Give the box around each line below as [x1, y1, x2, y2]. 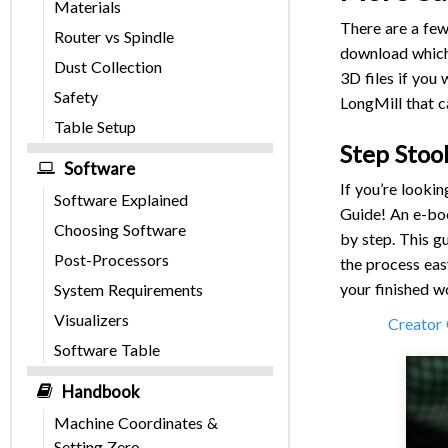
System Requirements [54, 280, 203, 300]
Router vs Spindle [54, 27, 174, 47]
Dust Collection [54, 57, 162, 77]
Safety [54, 87, 98, 107]
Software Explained [54, 190, 188, 210]
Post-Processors [54, 250, 169, 270]
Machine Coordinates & [54, 413, 218, 433]
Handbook [62, 381, 140, 403]
